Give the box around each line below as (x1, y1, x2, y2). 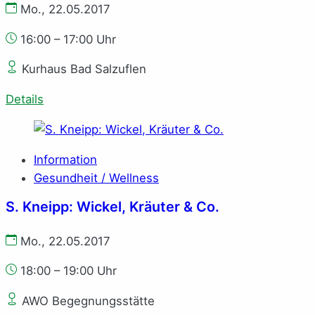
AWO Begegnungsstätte (18, 294, 155, 309)
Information (34, 152, 97, 167)
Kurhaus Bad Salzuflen (18, 62, 146, 77)
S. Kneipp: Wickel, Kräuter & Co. (6, 198, 219, 215)
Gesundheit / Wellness (34, 170, 159, 185)
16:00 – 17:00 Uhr (20, 32, 116, 46)
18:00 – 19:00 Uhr (20, 264, 117, 278)
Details (6, 92, 44, 107)
